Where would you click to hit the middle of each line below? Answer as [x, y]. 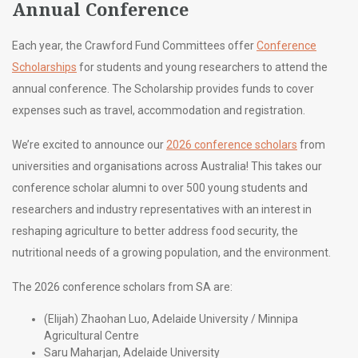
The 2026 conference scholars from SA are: [122, 287]
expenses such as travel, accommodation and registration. [159, 111]
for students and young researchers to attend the [202, 68]
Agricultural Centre [91, 336]
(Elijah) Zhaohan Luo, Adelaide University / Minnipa [171, 319]
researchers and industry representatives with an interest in [162, 210]
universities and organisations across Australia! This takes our [167, 167]
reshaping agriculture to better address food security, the [155, 231]
